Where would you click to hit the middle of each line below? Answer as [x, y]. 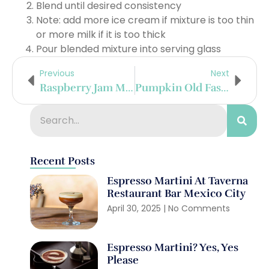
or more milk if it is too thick [101, 34]
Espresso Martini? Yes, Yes [173, 247]
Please [123, 260]
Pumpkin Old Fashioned [225, 87]
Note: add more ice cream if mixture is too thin [145, 20]
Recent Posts [62, 161]
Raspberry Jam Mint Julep [129, 87]
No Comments [198, 208]
